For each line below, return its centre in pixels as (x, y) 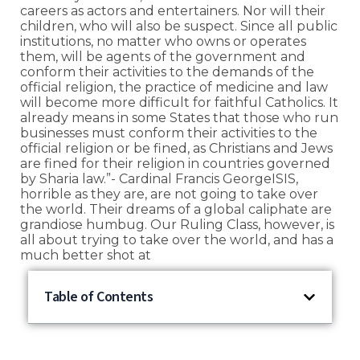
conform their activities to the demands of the (167, 72)
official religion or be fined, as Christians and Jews (176, 148)
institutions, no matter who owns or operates (163, 41)
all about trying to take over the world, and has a (177, 240)
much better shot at (86, 255)
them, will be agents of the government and (163, 57)
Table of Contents (99, 297)
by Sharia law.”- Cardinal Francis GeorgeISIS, (159, 179)
